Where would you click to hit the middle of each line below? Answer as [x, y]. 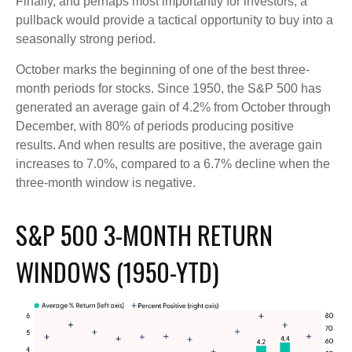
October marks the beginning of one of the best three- [163, 70]
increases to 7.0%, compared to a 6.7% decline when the [173, 164]
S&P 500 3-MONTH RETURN [144, 235]
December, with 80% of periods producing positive [155, 126]
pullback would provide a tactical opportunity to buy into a [174, 20]
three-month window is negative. [106, 183]
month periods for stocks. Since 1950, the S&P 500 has [169, 89]
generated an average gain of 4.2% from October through [173, 108]
